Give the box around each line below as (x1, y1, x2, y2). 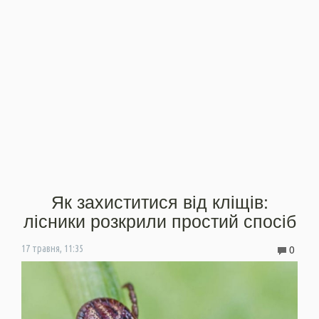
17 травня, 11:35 (21, 242, 83, 254)
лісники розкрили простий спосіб (23, 206, 296, 233)
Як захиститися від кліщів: (51, 187, 268, 214)
